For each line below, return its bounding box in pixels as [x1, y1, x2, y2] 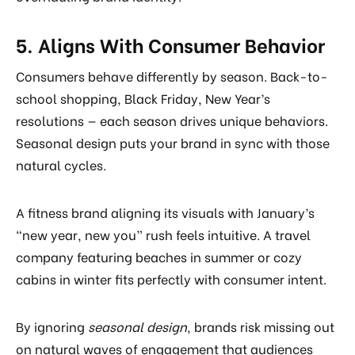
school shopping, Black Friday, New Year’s [16, 89, 270, 108]
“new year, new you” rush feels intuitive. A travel [16, 225, 311, 244]
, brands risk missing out [187, 317, 334, 336]
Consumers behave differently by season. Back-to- [16, 67, 328, 86]
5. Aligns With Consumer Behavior [16, 30, 325, 59]
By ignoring [16, 317, 88, 336]
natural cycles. [16, 155, 106, 174]
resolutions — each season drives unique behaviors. [16, 111, 328, 130]
